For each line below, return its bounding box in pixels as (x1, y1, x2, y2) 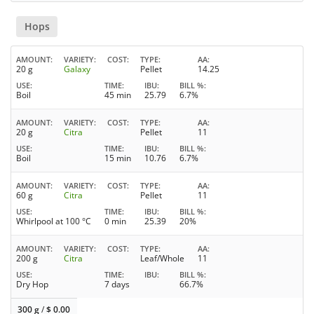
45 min (104, 89, 131, 102)
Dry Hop (16, 278, 48, 291)
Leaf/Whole (140, 252, 184, 265)
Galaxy (64, 63, 90, 76)
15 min (104, 152, 131, 165)
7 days (104, 278, 130, 291)
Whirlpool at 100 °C (16, 215, 91, 228)
